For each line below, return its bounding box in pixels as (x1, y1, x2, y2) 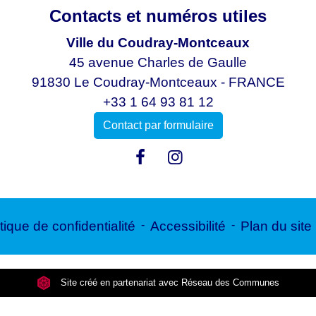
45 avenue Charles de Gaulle (69, 55, 247, 70)
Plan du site (241, 219, 312, 233)
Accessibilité (150, 219, 226, 233)
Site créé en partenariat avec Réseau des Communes (58, 277, 279, 288)
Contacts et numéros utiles (49, 6, 267, 25)
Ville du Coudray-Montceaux (66, 35, 250, 50)
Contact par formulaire (102, 119, 214, 131)
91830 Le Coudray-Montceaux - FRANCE (31, 75, 285, 90)
